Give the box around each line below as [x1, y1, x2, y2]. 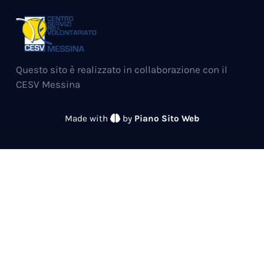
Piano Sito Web [134, 113, 199, 124]
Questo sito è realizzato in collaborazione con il [16, 64, 227, 76]
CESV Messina [16, 78, 80, 91]
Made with [65, 113, 110, 124]
